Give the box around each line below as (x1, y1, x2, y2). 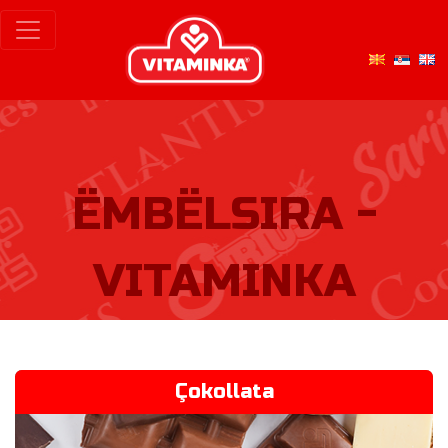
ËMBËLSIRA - (71, 187, 377, 243)
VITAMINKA (92, 254, 356, 310)
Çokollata (174, 379, 274, 404)
